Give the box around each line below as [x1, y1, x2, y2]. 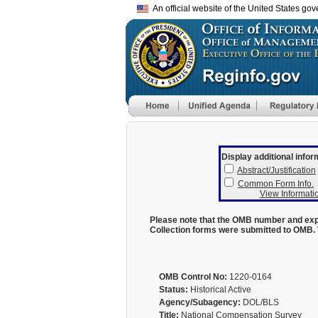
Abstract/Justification [237, 165, 316, 175]
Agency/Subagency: [158, 297, 241, 307]
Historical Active [187, 285, 251, 295]
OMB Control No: [158, 272, 227, 282]
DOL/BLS [240, 297, 279, 307]
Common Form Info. [238, 179, 314, 189]
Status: [158, 285, 188, 295]
